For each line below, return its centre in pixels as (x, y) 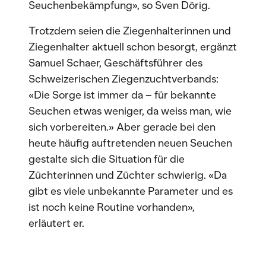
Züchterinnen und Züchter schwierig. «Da (128, 175)
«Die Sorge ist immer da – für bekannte (122, 95)
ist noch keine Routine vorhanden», (112, 207)
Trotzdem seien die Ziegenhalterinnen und (130, 31)
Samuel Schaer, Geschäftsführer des (115, 63)
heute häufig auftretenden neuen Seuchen (130, 143)
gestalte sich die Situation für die (107, 159)
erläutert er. (56, 223)
